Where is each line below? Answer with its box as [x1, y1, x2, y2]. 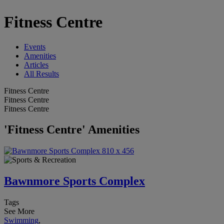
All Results [24, 69, 59, 78]
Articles [24, 60, 48, 69]
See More [4, 207, 34, 216]
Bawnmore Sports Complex [4, 174, 145, 188]
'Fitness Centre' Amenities [4, 123, 139, 136]
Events [24, 42, 45, 51]
